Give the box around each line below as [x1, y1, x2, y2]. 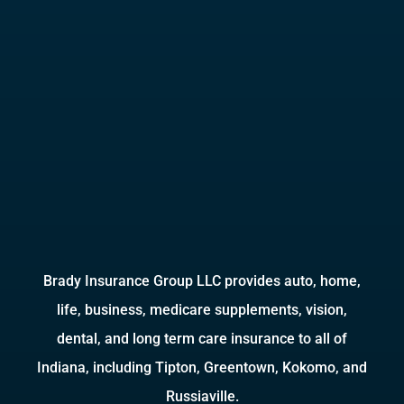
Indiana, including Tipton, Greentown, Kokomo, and [37, 359, 367, 377]
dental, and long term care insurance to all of [57, 330, 347, 348]
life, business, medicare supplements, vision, [57, 301, 347, 319]
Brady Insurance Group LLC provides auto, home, [43, 272, 361, 290]
